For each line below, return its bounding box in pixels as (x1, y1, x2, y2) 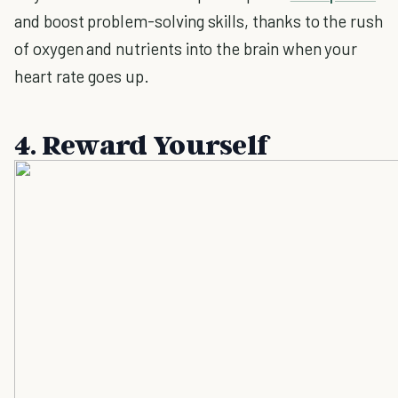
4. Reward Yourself (14, 127, 276, 161)
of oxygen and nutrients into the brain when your (14, 38, 358, 59)
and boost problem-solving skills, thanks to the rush (14, 11, 384, 31)
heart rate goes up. (14, 66, 149, 86)
